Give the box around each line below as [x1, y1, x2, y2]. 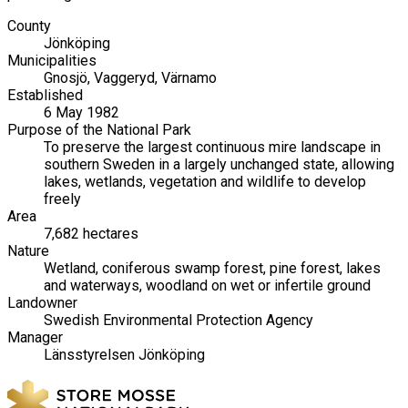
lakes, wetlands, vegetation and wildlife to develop [44, 172, 366, 190]
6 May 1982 [44, 103, 119, 121]
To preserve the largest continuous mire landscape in [44, 138, 381, 156]
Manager [7, 328, 63, 346]
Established [7, 86, 83, 104]
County [7, 16, 51, 35]
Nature [7, 241, 49, 260]
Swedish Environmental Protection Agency [44, 311, 313, 329]
